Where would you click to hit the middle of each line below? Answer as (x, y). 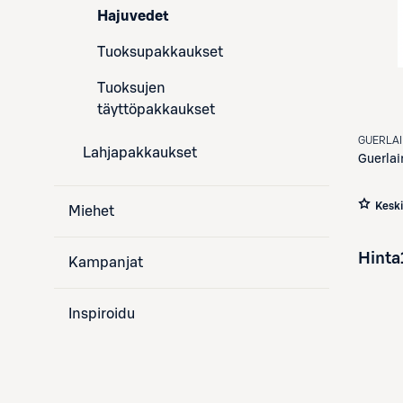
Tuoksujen (131, 88)
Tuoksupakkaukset (160, 52)
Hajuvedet (133, 16)
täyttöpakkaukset (156, 109)
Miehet (91, 211)
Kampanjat (106, 262)
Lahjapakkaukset (140, 152)
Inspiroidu (102, 313)
